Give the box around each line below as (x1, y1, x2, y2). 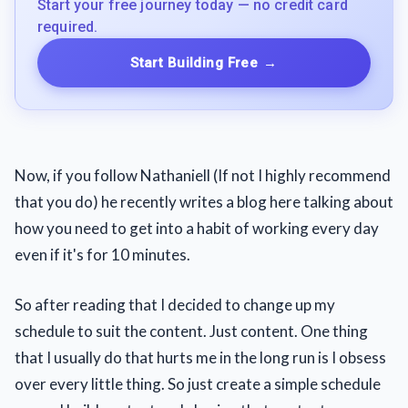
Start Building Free (130, 55, 259, 71)
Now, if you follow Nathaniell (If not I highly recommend (15, 166, 391, 185)
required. (37, 18, 98, 36)
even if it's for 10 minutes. (15, 245, 190, 264)
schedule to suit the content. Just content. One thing (15, 321, 368, 341)
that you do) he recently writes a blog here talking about (15, 192, 393, 211)
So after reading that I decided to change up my (15, 294, 335, 314)
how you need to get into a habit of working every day (15, 219, 379, 238)
